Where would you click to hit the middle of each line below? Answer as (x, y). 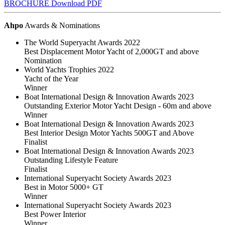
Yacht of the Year (51, 78)
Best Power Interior (55, 214)
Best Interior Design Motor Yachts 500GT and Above (109, 133)
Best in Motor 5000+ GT (64, 187)
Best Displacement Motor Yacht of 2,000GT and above (111, 51)
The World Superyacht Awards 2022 (82, 42)
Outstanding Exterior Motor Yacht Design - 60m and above (118, 105)
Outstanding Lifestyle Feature (71, 160)
